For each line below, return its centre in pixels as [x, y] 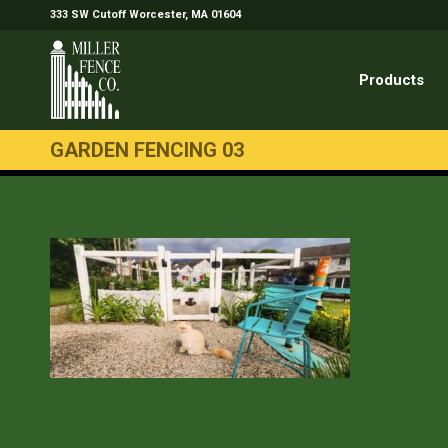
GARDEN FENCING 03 [147, 150]
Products [391, 80]
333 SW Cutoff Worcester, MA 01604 [145, 14]
